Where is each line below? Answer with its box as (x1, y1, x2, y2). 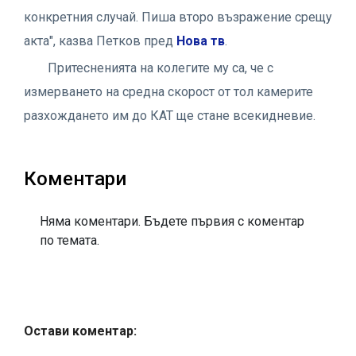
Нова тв (176, 33, 225, 48)
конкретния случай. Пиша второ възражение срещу (24, 9, 332, 25)
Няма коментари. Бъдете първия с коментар (40, 213, 304, 229)
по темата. (40, 232, 99, 248)
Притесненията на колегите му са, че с (48, 60, 273, 75)
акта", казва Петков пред (24, 33, 176, 48)
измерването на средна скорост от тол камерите (24, 83, 313, 99)
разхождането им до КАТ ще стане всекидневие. (24, 107, 315, 123)
